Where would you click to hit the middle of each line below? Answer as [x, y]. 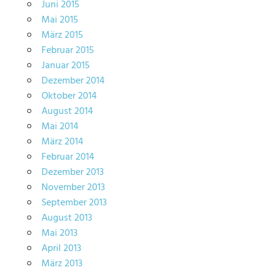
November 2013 [73, 187]
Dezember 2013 [72, 172]
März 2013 [62, 264]
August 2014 [67, 111]
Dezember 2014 [73, 81]
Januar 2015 [65, 66]
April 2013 [61, 248]
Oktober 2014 [69, 96]
